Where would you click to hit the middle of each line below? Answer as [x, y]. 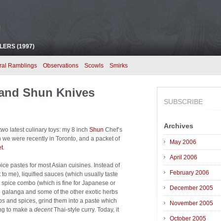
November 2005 [191, 203]
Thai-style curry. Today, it [86, 210]
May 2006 [183, 142]
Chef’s [113, 130]
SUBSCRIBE [183, 102]
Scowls [94, 66]
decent [43, 210]
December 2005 [191, 188]
